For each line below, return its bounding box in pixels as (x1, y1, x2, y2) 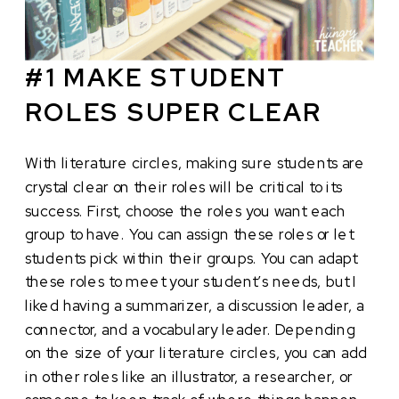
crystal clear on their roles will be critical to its (25, 176, 343, 198)
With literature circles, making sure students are (25, 153, 365, 174)
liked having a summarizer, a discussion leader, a (25, 295, 364, 316)
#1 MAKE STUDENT (25, 61, 288, 94)
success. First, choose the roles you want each (25, 200, 346, 221)
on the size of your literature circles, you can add (25, 342, 367, 363)
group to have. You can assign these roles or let (25, 224, 354, 245)
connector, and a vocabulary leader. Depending (25, 319, 355, 339)
